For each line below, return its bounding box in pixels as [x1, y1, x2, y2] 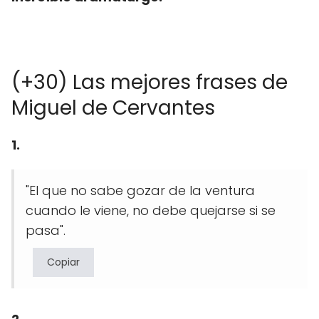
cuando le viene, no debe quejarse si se [26, 201, 276, 219]
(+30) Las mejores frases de [11, 68, 288, 96]
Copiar [47, 254, 80, 269]
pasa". [26, 221, 66, 239]
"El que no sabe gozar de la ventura [26, 181, 255, 199]
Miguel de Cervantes [11, 93, 215, 122]
